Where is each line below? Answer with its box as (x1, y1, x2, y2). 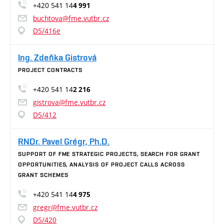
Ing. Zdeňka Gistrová (18, 52, 96, 62)
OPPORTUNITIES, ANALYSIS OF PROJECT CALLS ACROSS (18, 161, 185, 168)
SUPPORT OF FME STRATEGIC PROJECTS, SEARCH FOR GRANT (18, 150, 200, 157)
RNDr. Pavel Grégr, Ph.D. (18, 136, 109, 146)
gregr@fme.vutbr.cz (33, 202, 97, 212)
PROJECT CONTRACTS (18, 66, 83, 73)
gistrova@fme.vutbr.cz (33, 97, 105, 107)
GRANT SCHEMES (18, 171, 68, 178)
